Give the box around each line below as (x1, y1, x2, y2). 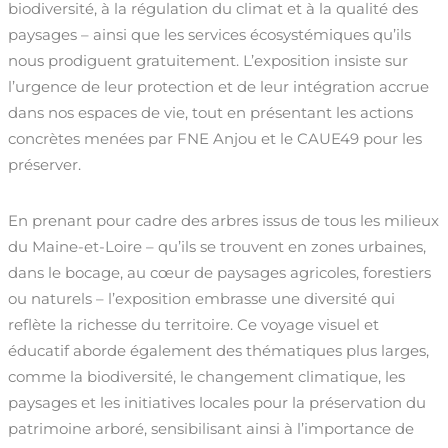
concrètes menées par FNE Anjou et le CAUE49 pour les (8, 129, 422, 149)
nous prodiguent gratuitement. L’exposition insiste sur (8, 51, 408, 71)
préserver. (8, 155, 81, 175)
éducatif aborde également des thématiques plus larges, (8, 341, 429, 361)
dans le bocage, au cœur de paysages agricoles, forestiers (8, 263, 431, 283)
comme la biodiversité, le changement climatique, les (8, 367, 405, 387)
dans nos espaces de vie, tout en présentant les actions (8, 103, 413, 123)
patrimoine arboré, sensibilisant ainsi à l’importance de (8, 419, 414, 439)
